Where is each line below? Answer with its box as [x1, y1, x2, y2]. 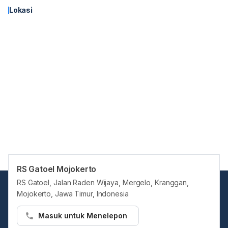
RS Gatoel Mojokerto [17, 164, 97, 174]
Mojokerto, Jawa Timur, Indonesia [17, 189, 129, 198]
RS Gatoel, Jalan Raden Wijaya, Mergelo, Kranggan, [17, 178, 189, 187]
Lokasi [9, 6, 33, 14]
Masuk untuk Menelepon [38, 211, 127, 220]
